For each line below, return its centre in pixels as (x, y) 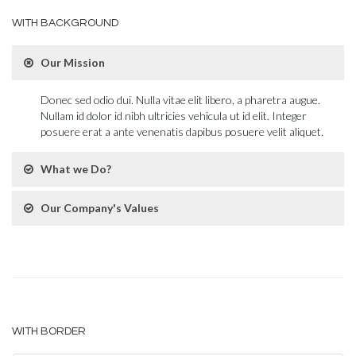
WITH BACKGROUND (65, 23)
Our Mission (73, 62)
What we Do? (76, 169)
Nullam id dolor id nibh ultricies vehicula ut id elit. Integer (174, 116)
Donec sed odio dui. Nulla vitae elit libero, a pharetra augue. (180, 100)
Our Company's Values (100, 208)
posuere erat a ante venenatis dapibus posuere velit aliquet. (182, 132)
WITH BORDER (49, 331)
